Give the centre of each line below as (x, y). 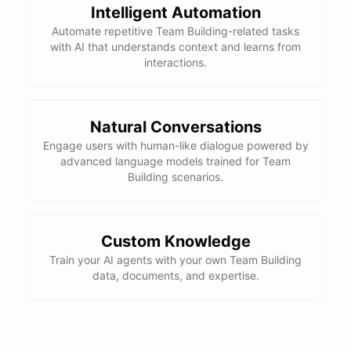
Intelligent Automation (175, 13)
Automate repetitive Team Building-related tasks (175, 31)
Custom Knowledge (175, 241)
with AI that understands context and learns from (175, 47)
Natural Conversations (175, 127)
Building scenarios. (175, 177)
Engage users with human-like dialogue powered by (175, 145)
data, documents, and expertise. (175, 275)
